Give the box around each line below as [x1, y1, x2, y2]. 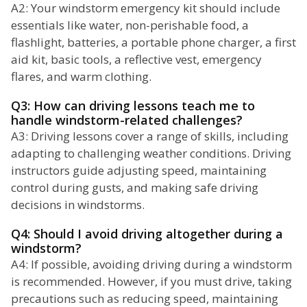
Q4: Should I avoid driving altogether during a [11, 225, 283, 243]
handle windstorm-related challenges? [11, 112, 243, 129]
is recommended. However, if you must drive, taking [11, 273, 292, 290]
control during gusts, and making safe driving [11, 180, 258, 196]
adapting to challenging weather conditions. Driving [11, 145, 291, 162]
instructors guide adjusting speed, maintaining [11, 162, 267, 179]
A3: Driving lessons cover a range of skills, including [11, 128, 288, 145]
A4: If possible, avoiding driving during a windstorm [11, 256, 292, 273]
